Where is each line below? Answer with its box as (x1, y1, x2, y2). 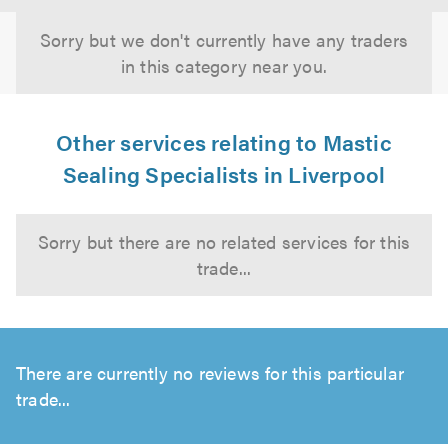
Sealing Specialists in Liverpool (62, 158, 386, 189)
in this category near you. (120, 53, 328, 78)
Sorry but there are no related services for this (37, 229, 411, 254)
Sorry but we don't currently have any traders (39, 27, 408, 52)
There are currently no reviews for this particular (16, 360, 405, 385)
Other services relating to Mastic (56, 126, 392, 157)
